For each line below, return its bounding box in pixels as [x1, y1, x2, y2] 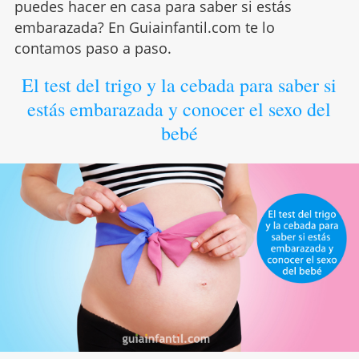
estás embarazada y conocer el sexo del [27, 96, 332, 122]
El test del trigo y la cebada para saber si [22, 72, 337, 98]
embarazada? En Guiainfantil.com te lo [14, 18, 275, 37]
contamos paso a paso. [14, 38, 171, 58]
